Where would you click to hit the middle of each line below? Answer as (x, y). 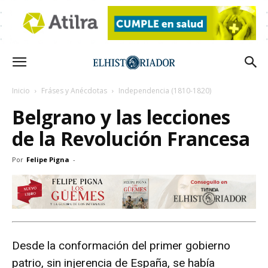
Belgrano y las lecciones (121, 117)
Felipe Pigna (48, 159)
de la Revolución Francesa (131, 138)
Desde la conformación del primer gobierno (121, 245)
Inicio (21, 91)
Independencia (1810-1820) (165, 91)
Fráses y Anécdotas (74, 91)
